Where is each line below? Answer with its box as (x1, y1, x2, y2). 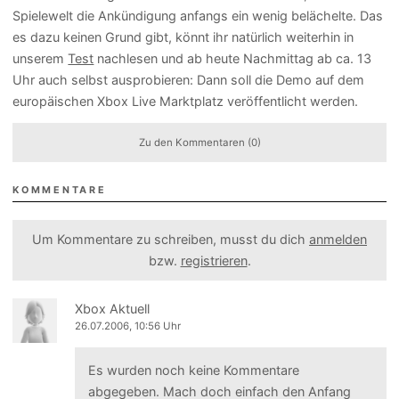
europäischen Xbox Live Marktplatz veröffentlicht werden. (12, 94, 359, 110)
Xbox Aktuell (75, 300, 151, 316)
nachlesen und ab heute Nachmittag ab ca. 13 (94, 51, 372, 67)
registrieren (180, 252, 248, 268)
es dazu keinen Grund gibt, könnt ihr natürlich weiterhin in (12, 29, 354, 45)
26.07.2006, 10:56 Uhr (75, 319, 182, 332)
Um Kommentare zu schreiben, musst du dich (32, 231, 309, 247)
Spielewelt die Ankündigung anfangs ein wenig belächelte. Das (12, 8, 384, 24)
